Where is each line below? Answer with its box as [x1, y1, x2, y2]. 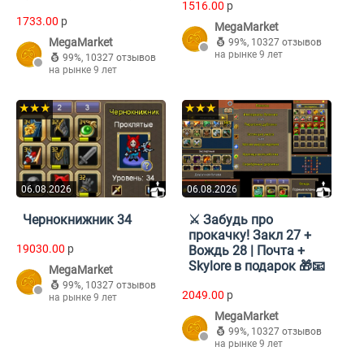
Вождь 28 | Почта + [188, 243, 305, 259]
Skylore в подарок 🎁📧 [188, 258, 325, 275]
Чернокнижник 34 [23, 212, 132, 228]
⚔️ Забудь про [188, 212, 273, 228]
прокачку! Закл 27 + [188, 227, 311, 244]
